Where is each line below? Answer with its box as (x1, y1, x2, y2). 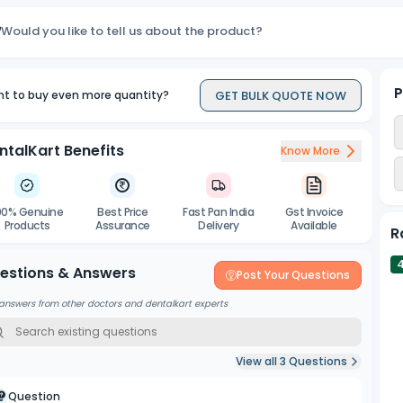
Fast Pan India (183, 204, 255, 219)
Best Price (97, 204, 148, 219)
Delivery (198, 218, 239, 233)
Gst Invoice (284, 204, 344, 219)
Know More (281, 143, 341, 158)
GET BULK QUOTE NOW (215, 86, 347, 104)
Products (4, 218, 50, 233)
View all (236, 354, 281, 369)
